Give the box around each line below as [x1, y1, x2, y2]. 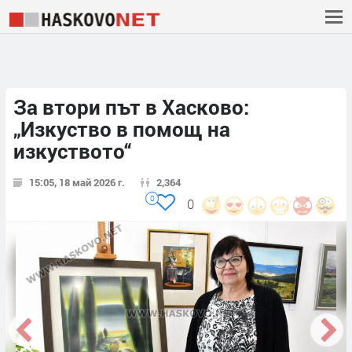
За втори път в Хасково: [13, 93, 249, 121]
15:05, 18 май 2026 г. [29, 175, 125, 190]
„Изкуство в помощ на [13, 115, 230, 143]
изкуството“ [13, 137, 131, 165]
